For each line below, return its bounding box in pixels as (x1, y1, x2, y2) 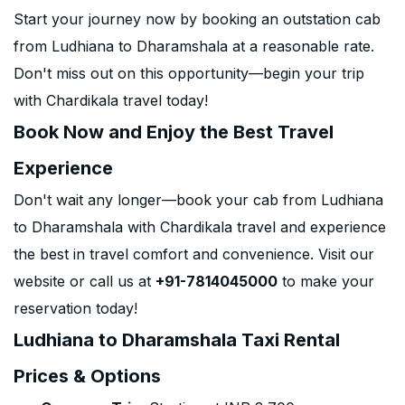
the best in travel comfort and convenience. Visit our (14, 245, 374, 263)
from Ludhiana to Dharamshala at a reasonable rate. (14, 37, 374, 55)
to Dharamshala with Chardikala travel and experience (14, 218, 386, 236)
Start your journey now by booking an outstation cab (14, 10, 381, 28)
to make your (278, 272, 374, 290)
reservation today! (14, 299, 137, 317)
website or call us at (14, 272, 155, 290)
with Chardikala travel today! (14, 91, 208, 109)
